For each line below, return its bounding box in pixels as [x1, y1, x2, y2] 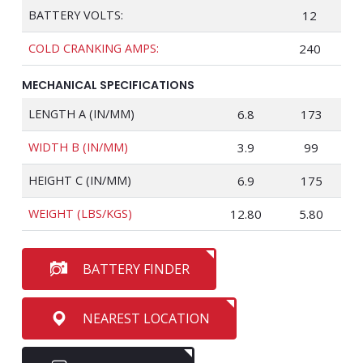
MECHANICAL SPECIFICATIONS [22, 77, 194, 93]
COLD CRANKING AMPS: [28, 41, 159, 56]
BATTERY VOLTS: [28, 7, 123, 23]
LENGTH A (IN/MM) [28, 106, 135, 122]
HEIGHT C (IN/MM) [28, 173, 131, 188]
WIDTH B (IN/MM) [28, 139, 128, 155]
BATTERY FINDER [83, 260, 190, 278]
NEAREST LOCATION [83, 310, 210, 327]
